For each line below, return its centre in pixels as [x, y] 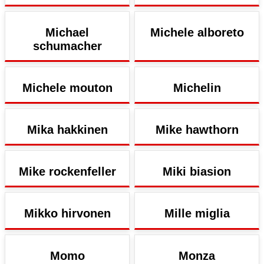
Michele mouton [67, 88]
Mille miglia [197, 214]
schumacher [67, 46]
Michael [67, 32]
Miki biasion [197, 172]
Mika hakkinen [67, 129]
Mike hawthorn [197, 129]
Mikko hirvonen [67, 214]
